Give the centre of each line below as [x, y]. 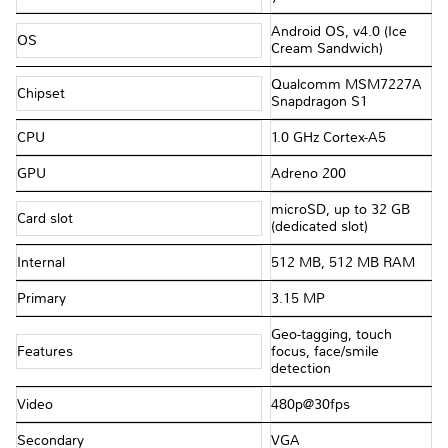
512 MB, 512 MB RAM [342, 263]
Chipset [43, 93]
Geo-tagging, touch [331, 335]
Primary [43, 299]
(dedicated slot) [319, 227]
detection [300, 369]
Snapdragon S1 [319, 102]
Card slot [47, 218]
